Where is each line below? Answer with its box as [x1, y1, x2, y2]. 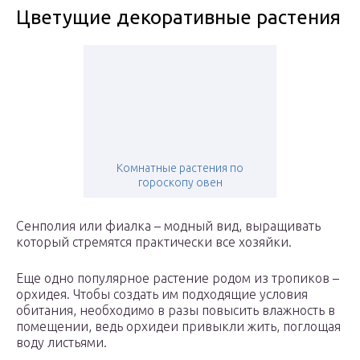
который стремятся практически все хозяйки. [16, 235, 292, 250]
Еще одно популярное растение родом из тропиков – [16, 271, 339, 286]
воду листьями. [16, 335, 107, 350]
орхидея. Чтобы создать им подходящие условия [16, 287, 308, 302]
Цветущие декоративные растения [16, 6, 341, 29]
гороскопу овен [137, 176, 223, 190]
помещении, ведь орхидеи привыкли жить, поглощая [16, 319, 341, 334]
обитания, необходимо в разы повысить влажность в [16, 303, 335, 318]
